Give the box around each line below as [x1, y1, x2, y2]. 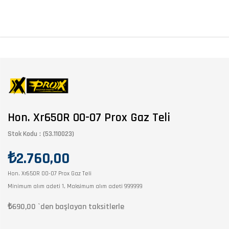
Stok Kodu [8, 129, 37, 139]
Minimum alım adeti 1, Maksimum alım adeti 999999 [8, 182, 143, 190]
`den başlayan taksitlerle [38, 201, 124, 212]
